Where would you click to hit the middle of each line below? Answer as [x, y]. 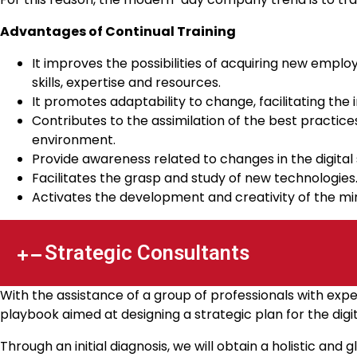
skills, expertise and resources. [126, 83]
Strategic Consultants [147, 253]
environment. [74, 140]
